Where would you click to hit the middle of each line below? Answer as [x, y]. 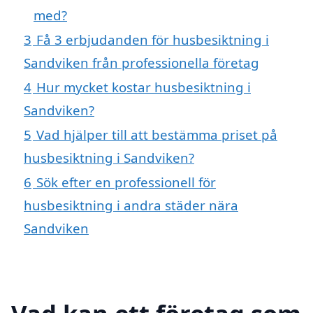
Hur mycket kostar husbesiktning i [144, 87]
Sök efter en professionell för [126, 182]
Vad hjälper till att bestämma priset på [157, 134]
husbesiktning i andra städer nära [131, 205]
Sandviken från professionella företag [141, 62]
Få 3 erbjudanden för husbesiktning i [153, 39]
